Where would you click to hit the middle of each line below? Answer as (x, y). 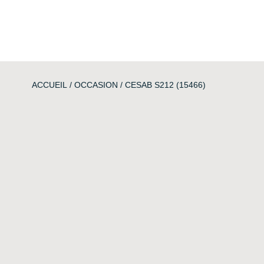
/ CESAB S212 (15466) (161, 85)
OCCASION (96, 85)
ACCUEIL (49, 85)
